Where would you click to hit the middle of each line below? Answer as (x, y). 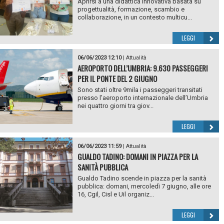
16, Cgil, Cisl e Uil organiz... (115, 194)
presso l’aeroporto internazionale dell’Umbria (142, 98)
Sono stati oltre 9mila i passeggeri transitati (140, 90)
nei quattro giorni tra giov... (115, 106)
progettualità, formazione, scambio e (131, 9)
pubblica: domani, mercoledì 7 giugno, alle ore (144, 186)
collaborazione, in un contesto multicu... (134, 17)
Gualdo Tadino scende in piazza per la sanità (142, 178)
